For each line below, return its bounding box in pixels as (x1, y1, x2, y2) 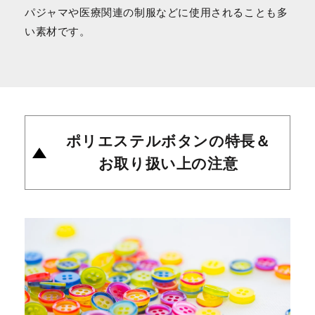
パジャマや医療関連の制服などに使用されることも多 (25, 6, 288, 20)
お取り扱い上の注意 (98, 154, 238, 174)
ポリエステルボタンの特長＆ (65, 131, 271, 152)
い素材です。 (25, 25, 91, 39)
